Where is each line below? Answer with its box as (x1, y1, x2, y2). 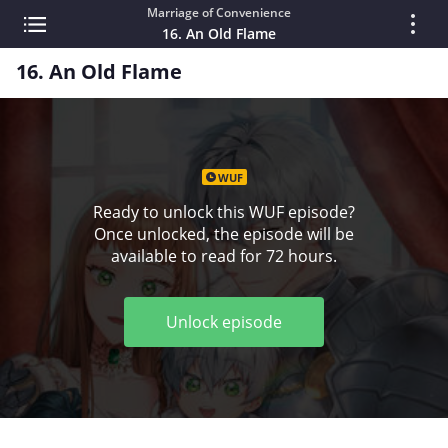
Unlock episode (166, 310, 282, 333)
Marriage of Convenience (147, 4, 291, 21)
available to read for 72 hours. (111, 245, 337, 267)
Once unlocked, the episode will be (94, 223, 354, 245)
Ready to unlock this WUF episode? (93, 201, 355, 223)
